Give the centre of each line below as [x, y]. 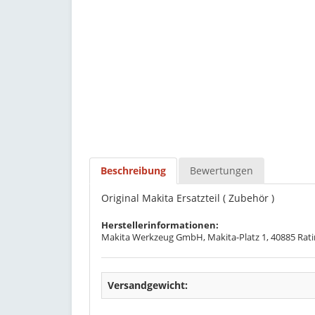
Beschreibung [133, 171]
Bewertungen [221, 171]
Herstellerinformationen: [160, 225]
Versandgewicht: [148, 285]
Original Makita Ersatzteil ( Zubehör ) [188, 198]
